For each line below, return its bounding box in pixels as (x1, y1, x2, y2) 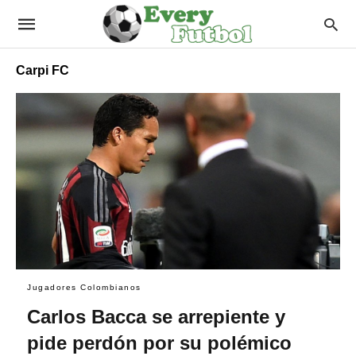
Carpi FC (16, 64, 69, 77)
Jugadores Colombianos (27, 282, 141, 292)
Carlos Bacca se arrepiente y (27, 305, 285, 327)
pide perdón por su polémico (27, 331, 292, 354)
